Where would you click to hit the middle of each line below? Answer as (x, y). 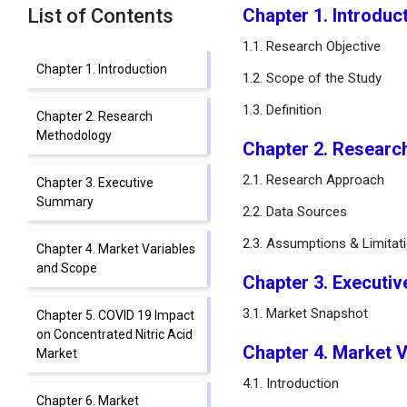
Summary (65, 202)
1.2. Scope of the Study (312, 78)
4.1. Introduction (290, 383)
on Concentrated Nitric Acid (114, 334)
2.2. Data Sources (294, 212)
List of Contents (100, 16)
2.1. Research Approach (313, 180)
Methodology (74, 135)
